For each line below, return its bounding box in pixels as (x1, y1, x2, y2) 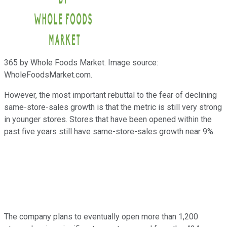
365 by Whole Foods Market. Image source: (4, 57, 158, 67)
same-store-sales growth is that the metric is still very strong (4, 102, 222, 112)
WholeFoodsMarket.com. (4, 69, 92, 80)
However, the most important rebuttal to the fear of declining (4, 90, 217, 100)
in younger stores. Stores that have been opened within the (4, 114, 212, 124)
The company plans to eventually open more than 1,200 (4, 211, 198, 221)
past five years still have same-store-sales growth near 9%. (4, 126, 215, 136)
